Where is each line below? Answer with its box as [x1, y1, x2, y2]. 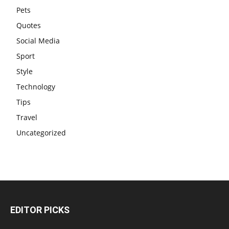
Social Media [16, 35, 60, 45]
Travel [16, 112, 37, 122]
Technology [16, 81, 55, 91]
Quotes [16, 20, 41, 30]
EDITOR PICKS [10, 204, 70, 215]
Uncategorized [16, 127, 66, 138]
